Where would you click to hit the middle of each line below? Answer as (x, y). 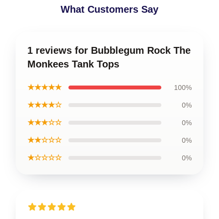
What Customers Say (109, 9)
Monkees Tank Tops (73, 64)
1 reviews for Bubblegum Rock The (109, 50)
